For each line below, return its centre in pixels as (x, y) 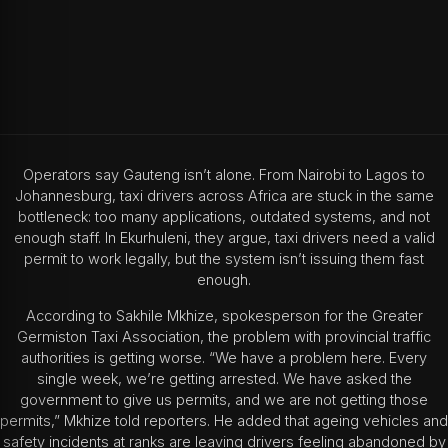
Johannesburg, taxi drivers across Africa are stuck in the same (224, 196)
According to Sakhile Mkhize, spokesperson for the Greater (224, 315)
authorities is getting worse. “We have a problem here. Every (224, 357)
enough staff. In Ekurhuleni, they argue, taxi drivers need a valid (224, 238)
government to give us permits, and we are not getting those (224, 399)
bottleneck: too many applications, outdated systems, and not (224, 217)
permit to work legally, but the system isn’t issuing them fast (224, 259)
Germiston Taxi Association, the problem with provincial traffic (224, 336)
